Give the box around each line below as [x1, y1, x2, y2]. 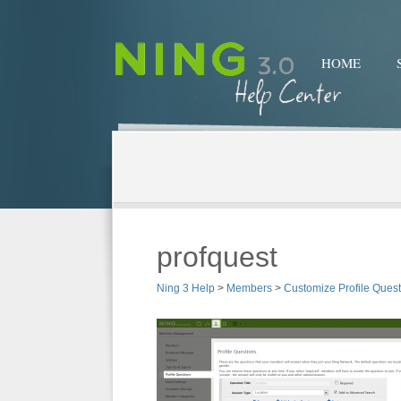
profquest [157, 241, 277, 273]
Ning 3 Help [157, 282, 215, 294]
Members [226, 282, 272, 294]
